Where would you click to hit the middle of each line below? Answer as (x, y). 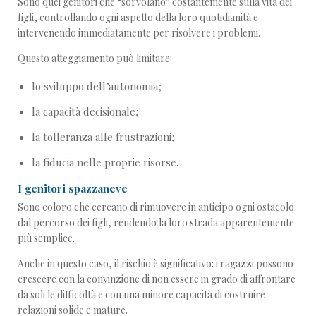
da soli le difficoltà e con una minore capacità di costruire (141, 295)
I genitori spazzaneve (73, 188)
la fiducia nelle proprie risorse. (105, 162)
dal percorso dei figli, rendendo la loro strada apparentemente (156, 223)
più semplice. (46, 238)
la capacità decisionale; (85, 111)
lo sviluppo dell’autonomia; (97, 86)
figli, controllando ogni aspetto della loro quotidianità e (138, 17)
